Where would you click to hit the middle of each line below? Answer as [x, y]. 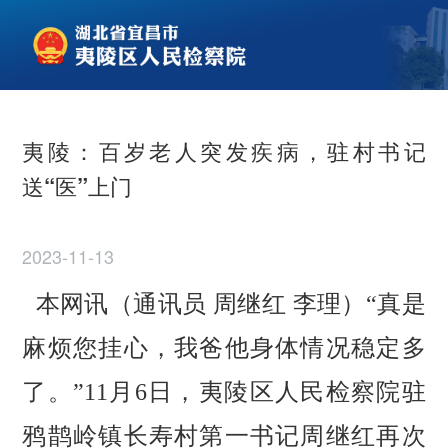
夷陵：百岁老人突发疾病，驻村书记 [224, 151]
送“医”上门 [77, 186]
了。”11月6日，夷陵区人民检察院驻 [224, 392]
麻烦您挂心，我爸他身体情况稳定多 [224, 348]
